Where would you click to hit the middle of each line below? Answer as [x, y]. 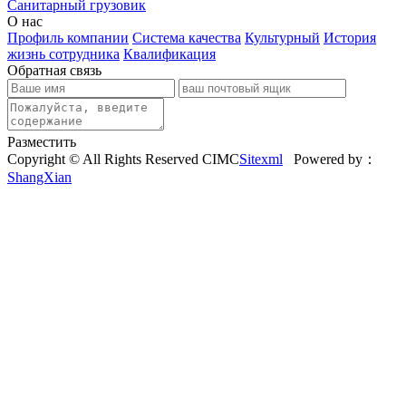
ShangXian [39, 177]
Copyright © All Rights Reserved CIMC [123, 159]
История [350, 37]
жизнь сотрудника [63, 53]
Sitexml [261, 159]
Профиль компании [68, 37]
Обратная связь [54, 70]
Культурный [282, 37]
